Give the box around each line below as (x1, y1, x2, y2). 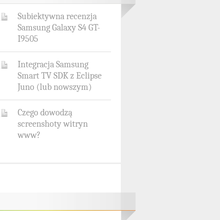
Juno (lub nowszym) (18, 82, 92, 92)
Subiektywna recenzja (18, 11, 97, 22)
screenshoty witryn (18, 118, 88, 129)
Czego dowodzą (18, 107, 72, 118)
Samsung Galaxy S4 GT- (18, 22, 100, 33)
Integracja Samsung (18, 59, 88, 70)
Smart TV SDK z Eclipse (18, 70, 102, 81)
